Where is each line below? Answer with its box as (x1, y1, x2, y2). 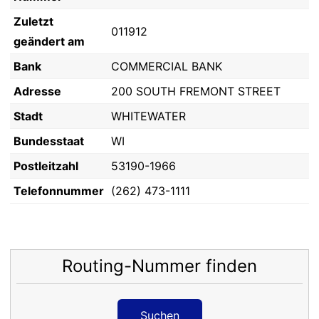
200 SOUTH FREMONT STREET (111, 84, 281, 98)
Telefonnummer (14, 184, 104, 198)
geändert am (14, 34, 85, 48)
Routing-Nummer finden (62, 255, 257, 276)
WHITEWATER (111, 109, 186, 123)
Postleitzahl (14, 159, 78, 173)
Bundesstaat (14, 134, 84, 148)
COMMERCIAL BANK (111, 59, 222, 73)
